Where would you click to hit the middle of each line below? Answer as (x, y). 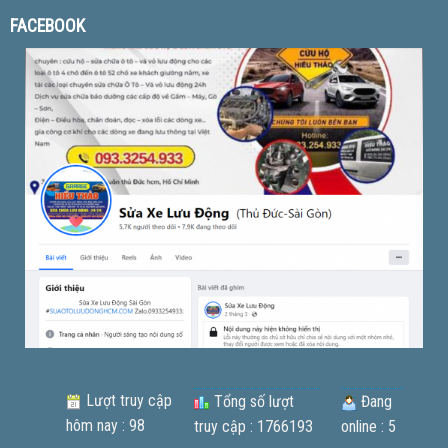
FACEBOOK (47, 25)
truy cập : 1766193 (253, 426)
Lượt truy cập (126, 400)
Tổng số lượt (251, 401)
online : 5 (368, 426)
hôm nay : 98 (105, 425)
